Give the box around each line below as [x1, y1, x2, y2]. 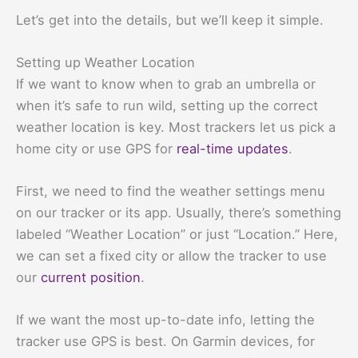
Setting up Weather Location [16, 54, 195, 70]
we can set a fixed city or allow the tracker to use [16, 248, 327, 265]
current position [41, 269, 141, 286]
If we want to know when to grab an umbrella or [16, 75, 316, 92]
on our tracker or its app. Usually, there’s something [16, 205, 341, 221]
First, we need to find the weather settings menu [16, 183, 325, 200]
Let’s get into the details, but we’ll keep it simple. [16, 11, 324, 28]
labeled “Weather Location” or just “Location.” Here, [16, 226, 338, 243]
